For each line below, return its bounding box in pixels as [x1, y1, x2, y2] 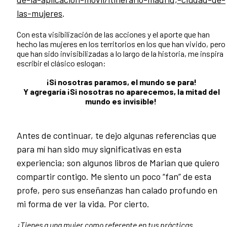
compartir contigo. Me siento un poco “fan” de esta [17, 171, 211, 182]
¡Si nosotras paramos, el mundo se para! [47, 77, 197, 87]
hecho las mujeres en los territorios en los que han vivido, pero [17, 39, 225, 49]
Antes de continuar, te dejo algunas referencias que [17, 130, 216, 141]
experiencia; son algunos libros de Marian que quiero [17, 157, 219, 169]
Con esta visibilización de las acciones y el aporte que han [17, 29, 210, 40]
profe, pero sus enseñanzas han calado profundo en [17, 184, 217, 196]
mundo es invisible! [85, 96, 158, 106]
